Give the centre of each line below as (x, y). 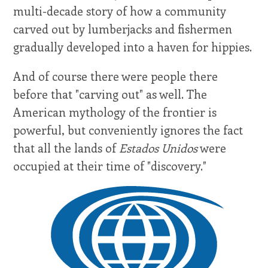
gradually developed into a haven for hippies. (133, 46)
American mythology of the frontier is (115, 112)
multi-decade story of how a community (120, 10)
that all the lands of (66, 147)
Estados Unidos (159, 147)
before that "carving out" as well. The (110, 94)
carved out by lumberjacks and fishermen (123, 28)
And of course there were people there (116, 76)
